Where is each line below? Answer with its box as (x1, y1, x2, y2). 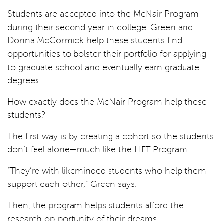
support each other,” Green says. (7, 179, 137, 189)
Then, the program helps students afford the (7, 200, 184, 210)
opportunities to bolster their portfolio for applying (7, 48, 206, 59)
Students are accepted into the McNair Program (7, 8, 199, 19)
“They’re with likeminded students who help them (7, 165, 206, 176)
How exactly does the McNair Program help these (7, 96, 207, 107)
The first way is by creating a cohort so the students (7, 131, 214, 141)
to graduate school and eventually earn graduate (7, 62, 199, 72)
